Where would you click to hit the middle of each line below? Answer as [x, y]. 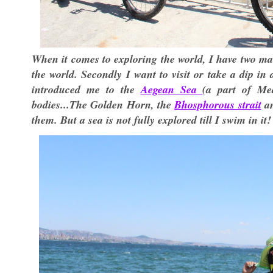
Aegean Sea [172, 90]
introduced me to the [86, 90]
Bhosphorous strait [218, 105]
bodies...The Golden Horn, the [103, 105]
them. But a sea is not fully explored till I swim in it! [151, 120]
